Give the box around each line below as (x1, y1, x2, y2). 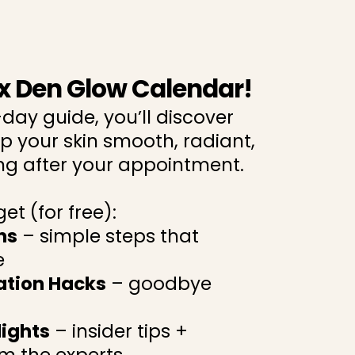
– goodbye (106, 271, 212, 296)
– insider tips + (50, 319, 188, 344)
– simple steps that (17, 223, 199, 249)
